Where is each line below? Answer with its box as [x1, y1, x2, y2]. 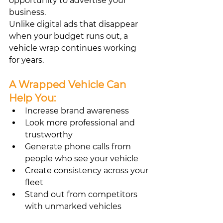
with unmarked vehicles [25, 201, 121, 211]
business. [9, 7, 46, 17]
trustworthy [25, 129, 73, 139]
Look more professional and [25, 117, 137, 127]
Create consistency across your [25, 165, 150, 175]
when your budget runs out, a [9, 31, 130, 41]
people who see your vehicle [25, 153, 138, 163]
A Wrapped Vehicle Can [9, 78, 129, 91]
